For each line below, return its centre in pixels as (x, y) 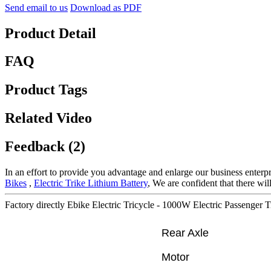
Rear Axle (185, 233)
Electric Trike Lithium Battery (91, 183)
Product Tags (46, 90)
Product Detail (51, 33)
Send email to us (36, 7)
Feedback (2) (45, 147)
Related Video (48, 118)
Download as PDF (106, 7)
